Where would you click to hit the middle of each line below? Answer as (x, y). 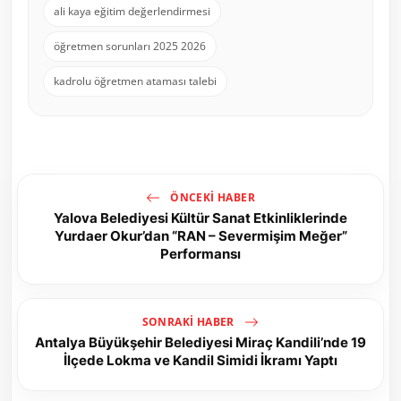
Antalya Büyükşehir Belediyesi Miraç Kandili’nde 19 (200, 343)
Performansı (200, 254)
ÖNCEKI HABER (211, 197)
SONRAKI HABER (190, 321)
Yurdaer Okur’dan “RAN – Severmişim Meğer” (200, 236)
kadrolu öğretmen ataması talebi (135, 81)
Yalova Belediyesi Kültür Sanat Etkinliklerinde (200, 218)
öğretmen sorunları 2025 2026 (130, 47)
